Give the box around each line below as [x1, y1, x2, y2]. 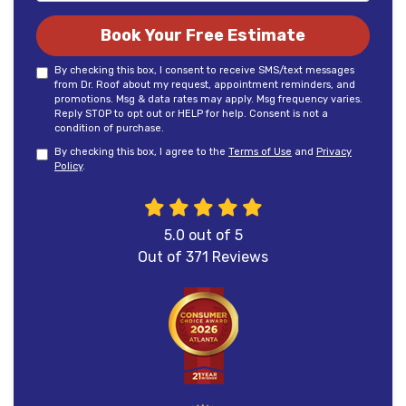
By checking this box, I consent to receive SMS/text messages [54, 64, 354, 76]
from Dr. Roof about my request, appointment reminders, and [54, 79, 355, 91]
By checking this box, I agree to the [54, 146, 228, 158]
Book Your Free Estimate [101, 25, 305, 45]
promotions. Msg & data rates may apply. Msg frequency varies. [54, 93, 362, 105]
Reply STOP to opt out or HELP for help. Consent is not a [54, 108, 328, 120]
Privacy [316, 146, 352, 158]
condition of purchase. [54, 122, 164, 134]
